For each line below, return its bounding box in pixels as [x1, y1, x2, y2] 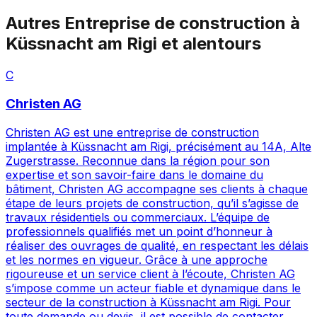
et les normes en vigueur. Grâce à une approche [6, 252, 267, 267]
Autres [6, 13, 64, 34]
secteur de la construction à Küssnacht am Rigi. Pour [6, 294, 291, 309]
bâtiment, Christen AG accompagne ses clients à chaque [6, 181, 308, 196]
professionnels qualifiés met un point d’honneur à [6, 224, 272, 238]
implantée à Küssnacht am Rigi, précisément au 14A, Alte [6, 139, 311, 154]
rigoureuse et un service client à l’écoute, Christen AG [6, 266, 295, 281]
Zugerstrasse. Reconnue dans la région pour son [6, 153, 270, 168]
